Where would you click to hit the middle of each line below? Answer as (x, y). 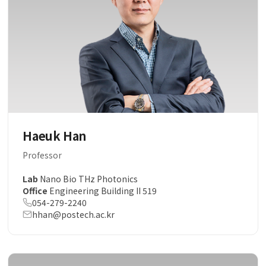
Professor (42, 155)
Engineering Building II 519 (102, 191)
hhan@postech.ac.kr (74, 215)
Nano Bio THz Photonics (88, 179)
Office (35, 191)
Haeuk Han (54, 136)
